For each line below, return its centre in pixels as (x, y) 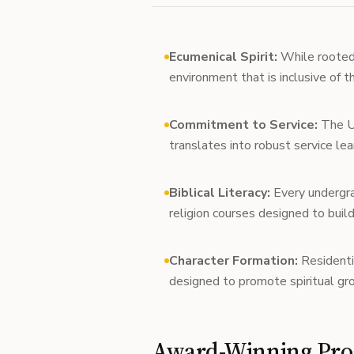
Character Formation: (233, 261)
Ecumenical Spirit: (223, 57)
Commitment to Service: (243, 125)
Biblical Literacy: (220, 193)
